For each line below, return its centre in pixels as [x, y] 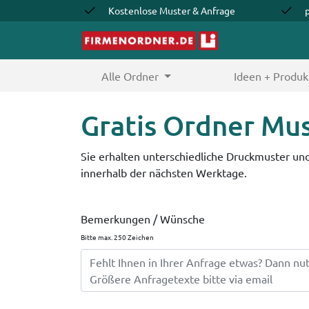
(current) [183, 76]
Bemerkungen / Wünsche [143, 219]
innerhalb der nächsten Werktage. [164, 173]
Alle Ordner [132, 76]
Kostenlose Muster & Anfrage [172, 10]
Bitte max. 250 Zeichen [117, 237]
